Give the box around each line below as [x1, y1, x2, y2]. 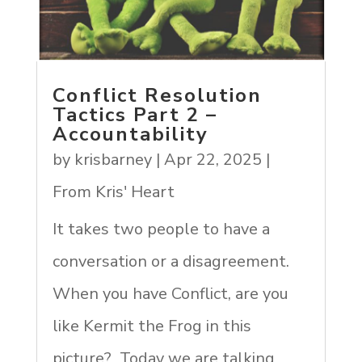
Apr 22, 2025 [163, 148, 262, 170]
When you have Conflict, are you [52, 282, 288, 305]
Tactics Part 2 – [52, 101, 217, 128]
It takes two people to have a [52, 217, 270, 240]
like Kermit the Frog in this [52, 314, 251, 337]
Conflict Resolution [52, 82, 262, 108]
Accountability [52, 120, 208, 147]
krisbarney [74, 148, 152, 170]
